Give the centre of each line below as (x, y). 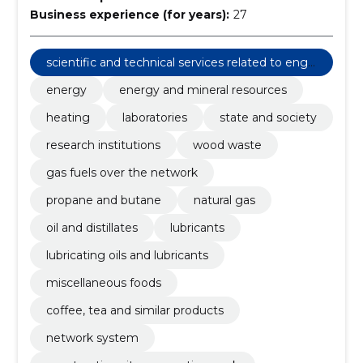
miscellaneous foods (103, 283)
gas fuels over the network (122, 173)
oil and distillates (92, 228)
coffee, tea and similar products (135, 310)
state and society (268, 117)
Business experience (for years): (129, 15)
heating (68, 117)
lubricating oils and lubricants (127, 255)
